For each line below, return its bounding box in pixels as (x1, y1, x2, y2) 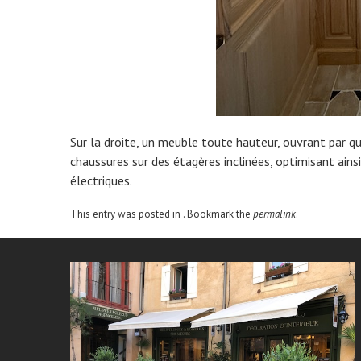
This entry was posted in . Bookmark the (70, 207, 253, 221)
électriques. (70, 172, 132, 189)
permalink (253, 207, 296, 221)
